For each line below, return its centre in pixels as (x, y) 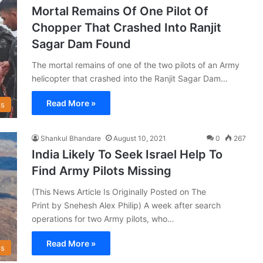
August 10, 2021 (140, 138)
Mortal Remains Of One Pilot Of (120, 11)
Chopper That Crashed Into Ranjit (127, 27)
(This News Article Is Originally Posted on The (119, 191)
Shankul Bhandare (71, 138)
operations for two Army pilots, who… (103, 218)
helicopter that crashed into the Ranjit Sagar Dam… (130, 78)
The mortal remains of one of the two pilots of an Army (136, 65)
